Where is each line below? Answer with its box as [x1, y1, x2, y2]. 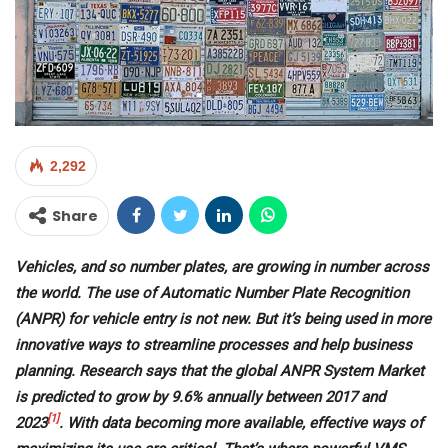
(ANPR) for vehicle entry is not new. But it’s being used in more [15, 310, 431, 329]
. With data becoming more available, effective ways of [59, 414, 423, 433]
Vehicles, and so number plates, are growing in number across [15, 258, 429, 277]
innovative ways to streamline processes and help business [15, 336, 412, 355]
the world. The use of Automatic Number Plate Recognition [15, 284, 409, 303]
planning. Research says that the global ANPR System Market [15, 362, 424, 381]
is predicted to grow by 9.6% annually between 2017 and [15, 388, 385, 407]
